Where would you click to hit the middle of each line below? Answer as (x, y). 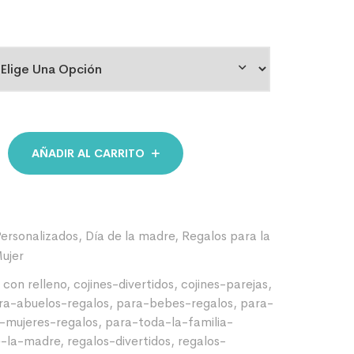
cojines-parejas (224, 284)
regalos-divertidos (119, 341)
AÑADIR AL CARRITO (88, 153)
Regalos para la (226, 236)
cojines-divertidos (124, 284)
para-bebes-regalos (175, 303)
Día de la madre (130, 236)
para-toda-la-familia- (169, 322)
